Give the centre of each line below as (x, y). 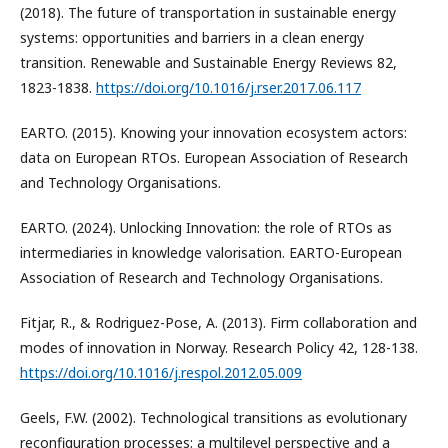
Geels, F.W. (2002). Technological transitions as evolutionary (213, 418)
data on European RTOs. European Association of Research (214, 158)
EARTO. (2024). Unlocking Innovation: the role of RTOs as (206, 228)
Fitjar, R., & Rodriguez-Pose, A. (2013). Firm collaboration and (218, 323)
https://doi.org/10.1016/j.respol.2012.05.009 (161, 373)
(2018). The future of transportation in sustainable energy (208, 13)
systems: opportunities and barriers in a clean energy (192, 38)
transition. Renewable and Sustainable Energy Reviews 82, (208, 63)
